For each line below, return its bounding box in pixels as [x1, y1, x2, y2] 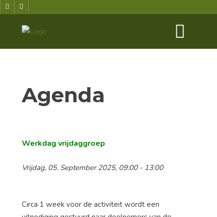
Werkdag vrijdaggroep [22, 138, 105, 149]
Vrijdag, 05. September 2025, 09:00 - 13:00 [22, 163, 163, 173]
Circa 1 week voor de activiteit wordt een [22, 200, 159, 210]
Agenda [22, 82, 105, 108]
